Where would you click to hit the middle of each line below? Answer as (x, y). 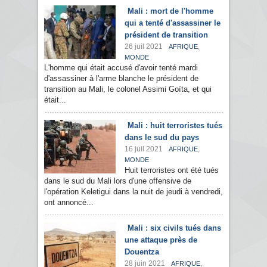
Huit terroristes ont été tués (172, 170)
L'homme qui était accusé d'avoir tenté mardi (121, 68)
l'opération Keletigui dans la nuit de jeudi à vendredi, (133, 192)
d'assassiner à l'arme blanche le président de (121, 79)
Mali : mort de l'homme (170, 11)
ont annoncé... (69, 203)
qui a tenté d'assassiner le (173, 23)
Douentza (142, 252)
